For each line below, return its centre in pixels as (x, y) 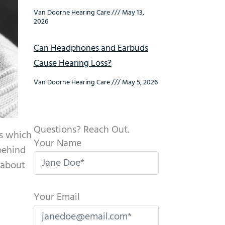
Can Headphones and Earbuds (91, 48)
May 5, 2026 (139, 83)
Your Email (57, 197)
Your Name (57, 144)
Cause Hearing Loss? (72, 64)
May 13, (132, 13)
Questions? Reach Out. (81, 130)
